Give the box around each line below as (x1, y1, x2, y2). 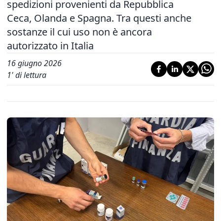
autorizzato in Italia (7, 39, 94, 52)
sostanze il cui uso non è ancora (7, 25, 152, 38)
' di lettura (11, 70, 46, 80)
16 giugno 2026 (7, 58, 62, 69)
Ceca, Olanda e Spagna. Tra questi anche (7, 11, 191, 25)
